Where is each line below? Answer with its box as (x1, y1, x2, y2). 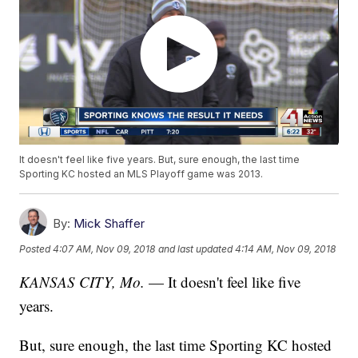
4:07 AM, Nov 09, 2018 (53, 242, 156, 255)
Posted (19, 242, 54, 255)
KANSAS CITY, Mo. (19, 272, 149, 292)
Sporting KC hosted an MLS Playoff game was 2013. (19, 168, 264, 181)
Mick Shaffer (74, 216, 145, 232)
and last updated (158, 242, 233, 255)
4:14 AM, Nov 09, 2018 (235, 242, 336, 255)
